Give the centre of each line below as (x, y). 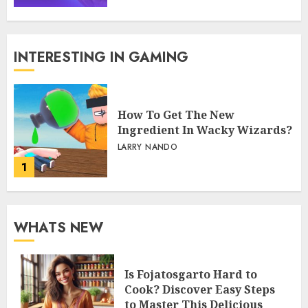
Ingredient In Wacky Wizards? (205, 130)
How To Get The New (176, 115)
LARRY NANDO (147, 147)
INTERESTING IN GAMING (101, 58)
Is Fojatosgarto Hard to (191, 275)
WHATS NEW (58, 228)
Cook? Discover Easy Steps (200, 290)
